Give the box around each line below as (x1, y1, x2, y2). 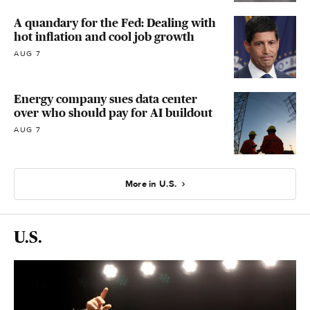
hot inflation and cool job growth (14, 30, 194, 44)
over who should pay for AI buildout (14, 106, 212, 120)
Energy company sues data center (14, 92, 197, 107)
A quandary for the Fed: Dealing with (14, 16, 216, 30)
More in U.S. (125, 178, 177, 190)
